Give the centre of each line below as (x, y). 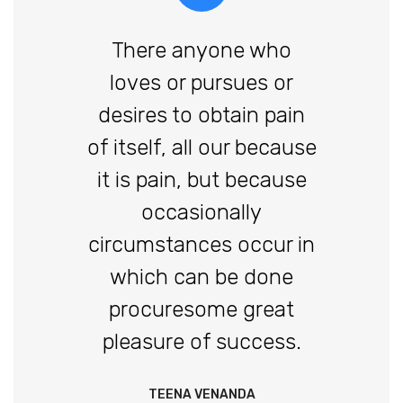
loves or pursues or (201, 83)
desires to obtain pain (201, 116)
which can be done (201, 278)
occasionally (201, 213)
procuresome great (201, 310)
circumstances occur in (201, 245)
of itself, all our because (201, 148)
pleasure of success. (201, 342)
